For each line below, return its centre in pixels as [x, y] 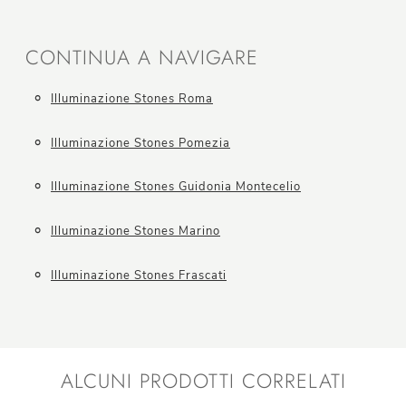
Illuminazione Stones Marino [135, 232]
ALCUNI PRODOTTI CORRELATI [203, 382]
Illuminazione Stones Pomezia [140, 143]
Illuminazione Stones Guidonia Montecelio [176, 187]
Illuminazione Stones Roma [132, 99]
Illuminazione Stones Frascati [139, 275]
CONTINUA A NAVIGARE [142, 58]
